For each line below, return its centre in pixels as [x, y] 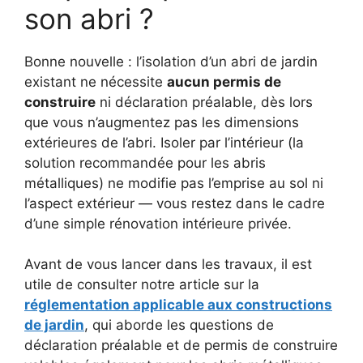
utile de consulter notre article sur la [142, 285]
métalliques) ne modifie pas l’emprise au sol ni [174, 183]
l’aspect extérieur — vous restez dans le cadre [175, 203]
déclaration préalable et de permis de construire [181, 346]
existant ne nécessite [96, 81]
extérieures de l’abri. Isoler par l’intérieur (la [164, 142]
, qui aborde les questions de [179, 325]
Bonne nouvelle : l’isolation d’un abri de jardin [171, 61]
